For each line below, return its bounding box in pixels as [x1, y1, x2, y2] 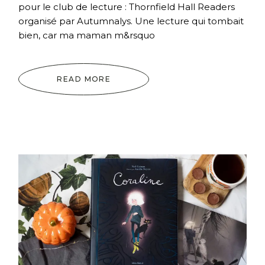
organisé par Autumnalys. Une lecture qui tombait [18, 15, 244, 27]
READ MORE [57, 74, 111, 83]
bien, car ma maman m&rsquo [18, 29, 156, 41]
